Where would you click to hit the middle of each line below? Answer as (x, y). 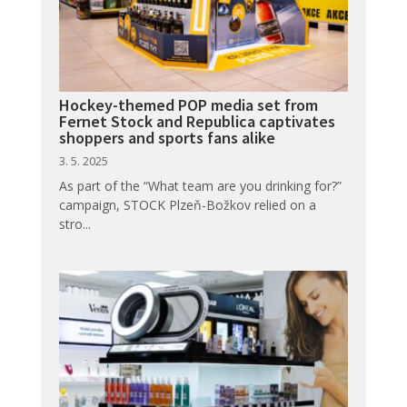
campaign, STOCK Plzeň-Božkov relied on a (187, 205)
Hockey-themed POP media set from (188, 105)
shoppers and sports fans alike (167, 138)
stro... (74, 224)
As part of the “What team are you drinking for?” (200, 186)
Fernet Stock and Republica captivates (197, 122)
